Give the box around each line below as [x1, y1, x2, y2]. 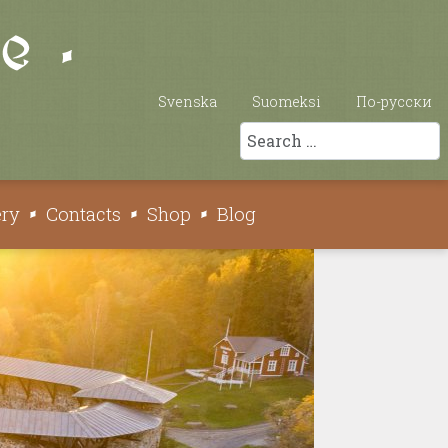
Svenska [158, 92, 217, 111]
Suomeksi [252, 92, 321, 111]
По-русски [356, 92, 432, 111]
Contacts [46, 202, 121, 226]
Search [239, 120, 294, 141]
